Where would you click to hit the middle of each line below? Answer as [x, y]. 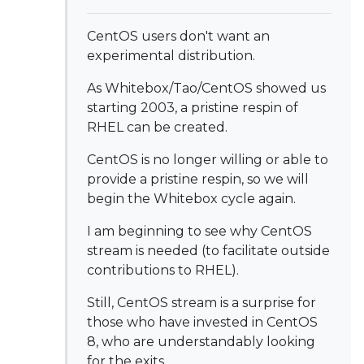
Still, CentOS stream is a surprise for [201, 303]
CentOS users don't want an [178, 36]
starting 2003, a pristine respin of [193, 108]
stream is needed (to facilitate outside [208, 251]
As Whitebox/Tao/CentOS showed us [206, 88]
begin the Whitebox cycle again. [191, 199]
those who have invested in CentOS [202, 322]
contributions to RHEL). [163, 270]
